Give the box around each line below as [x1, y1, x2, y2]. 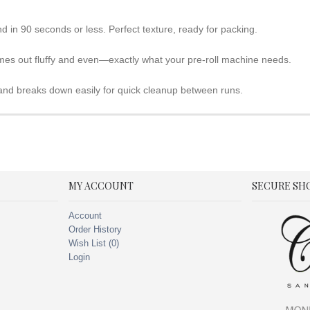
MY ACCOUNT [69, 179, 134, 192]
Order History [69, 224, 122, 235]
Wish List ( [69, 237, 111, 248]
